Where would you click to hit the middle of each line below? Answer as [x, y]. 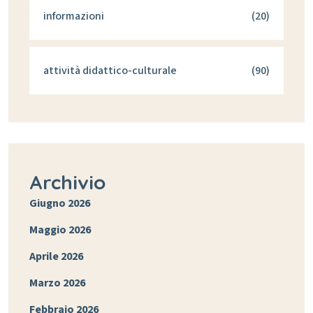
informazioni [74, 16]
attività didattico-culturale [110, 71]
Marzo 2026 [57, 283]
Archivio [67, 182]
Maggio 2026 [60, 230]
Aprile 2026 [56, 257]
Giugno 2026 [60, 204]
